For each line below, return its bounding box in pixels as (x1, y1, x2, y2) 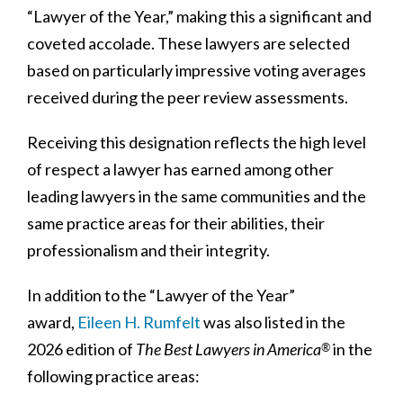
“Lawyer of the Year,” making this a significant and (27, 5, 372, 26)
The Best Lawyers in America (136, 338, 321, 359)
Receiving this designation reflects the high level (27, 131, 366, 152)
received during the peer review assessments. (27, 86, 348, 107)
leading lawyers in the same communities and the (27, 185, 366, 206)
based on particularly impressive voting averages (27, 59, 366, 80)
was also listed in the (201, 311, 345, 332)
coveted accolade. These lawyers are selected (27, 32, 350, 53)
